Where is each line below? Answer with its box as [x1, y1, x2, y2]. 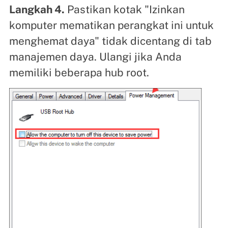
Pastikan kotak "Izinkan [64, 3, 185, 16]
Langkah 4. [9, 3, 65, 16]
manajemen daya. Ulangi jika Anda [9, 50, 182, 63]
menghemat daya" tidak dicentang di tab [9, 34, 212, 47]
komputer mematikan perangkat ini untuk [9, 18, 214, 32]
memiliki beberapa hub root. [9, 66, 149, 79]
